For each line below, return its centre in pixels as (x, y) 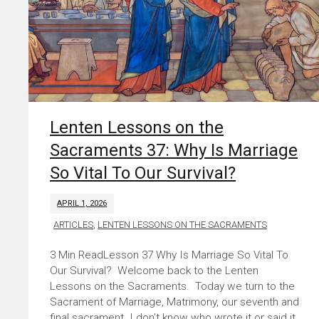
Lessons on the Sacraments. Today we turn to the (173, 287)
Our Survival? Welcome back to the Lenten (155, 271)
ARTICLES (74, 225)
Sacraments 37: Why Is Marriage (174, 151)
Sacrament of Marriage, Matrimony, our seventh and (175, 302)
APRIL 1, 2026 (82, 204)
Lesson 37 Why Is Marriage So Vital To (196, 255)
